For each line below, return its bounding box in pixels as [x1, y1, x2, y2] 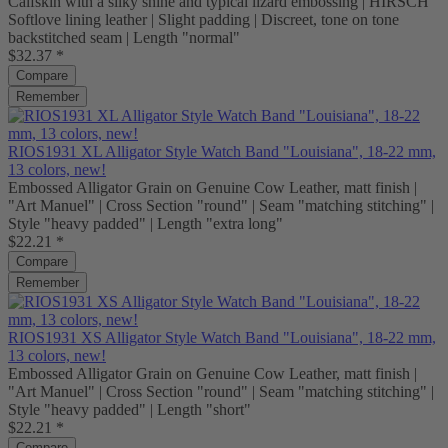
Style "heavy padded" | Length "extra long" [8, 215, 283, 232]
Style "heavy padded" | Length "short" [8, 401, 251, 418]
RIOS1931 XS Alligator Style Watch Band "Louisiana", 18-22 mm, [8, 329, 436, 346]
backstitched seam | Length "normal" [8, 29, 240, 46]
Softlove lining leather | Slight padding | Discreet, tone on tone [8, 11, 399, 28]
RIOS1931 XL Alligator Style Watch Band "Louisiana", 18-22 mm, [8, 143, 436, 160]
